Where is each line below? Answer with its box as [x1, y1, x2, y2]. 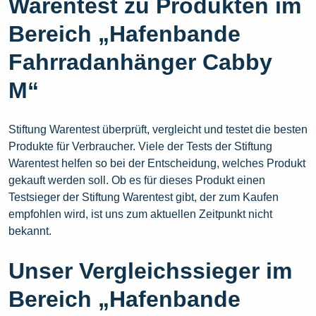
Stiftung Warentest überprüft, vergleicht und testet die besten [8, 123, 308, 136]
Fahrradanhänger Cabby [8, 49, 272, 75]
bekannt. [8, 225, 51, 238]
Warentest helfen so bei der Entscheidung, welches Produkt [8, 157, 305, 170]
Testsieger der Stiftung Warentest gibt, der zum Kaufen [8, 191, 279, 204]
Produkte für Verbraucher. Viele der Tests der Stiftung [8, 140, 272, 153]
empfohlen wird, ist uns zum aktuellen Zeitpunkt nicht [8, 208, 272, 221]
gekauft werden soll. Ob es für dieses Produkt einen [8, 174, 265, 187]
